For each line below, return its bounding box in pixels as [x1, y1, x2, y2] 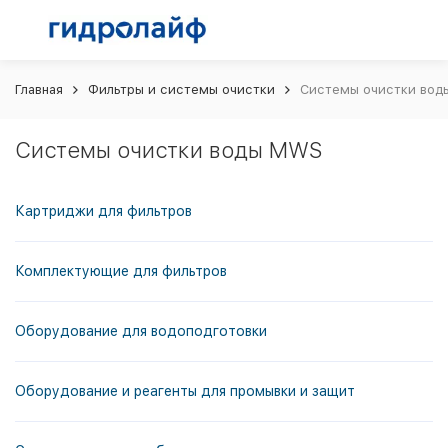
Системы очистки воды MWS [15, 137, 322, 163]
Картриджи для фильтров [15, 203, 192, 219]
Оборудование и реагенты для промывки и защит [15, 383, 355, 399]
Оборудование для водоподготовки [15, 323, 267, 339]
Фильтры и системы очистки [88, 82, 275, 97]
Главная [15, 82, 63, 97]
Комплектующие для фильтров [15, 263, 227, 279]
